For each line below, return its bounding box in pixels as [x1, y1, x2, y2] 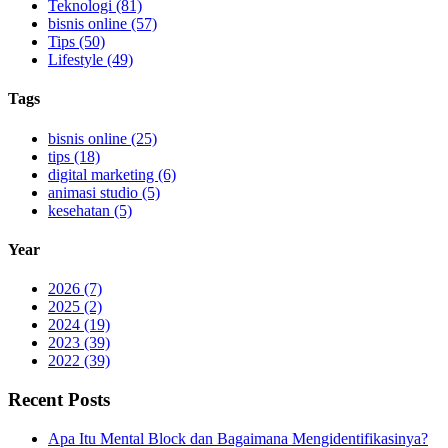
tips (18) [48, 147, 100, 165]
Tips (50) [48, 33, 105, 51]
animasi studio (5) [48, 183, 160, 201]
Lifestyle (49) [48, 51, 133, 69]
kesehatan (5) [48, 201, 132, 219]
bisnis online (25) [48, 129, 157, 147]
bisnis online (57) [48, 15, 157, 33]
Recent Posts [8, 388, 110, 410]
